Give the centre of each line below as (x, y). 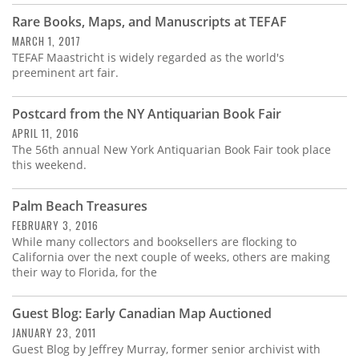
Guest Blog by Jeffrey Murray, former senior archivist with (166, 349)
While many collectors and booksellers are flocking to (154, 242)
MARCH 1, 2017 (46, 41)
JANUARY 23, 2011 (54, 333)
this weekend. (49, 165)
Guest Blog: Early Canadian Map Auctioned (142, 314)
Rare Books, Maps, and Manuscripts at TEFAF (149, 22)
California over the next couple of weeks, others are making (171, 257)
